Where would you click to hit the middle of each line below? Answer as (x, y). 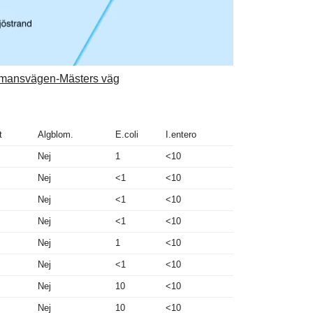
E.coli (127, 134)
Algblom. (56, 134)
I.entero (181, 134)
